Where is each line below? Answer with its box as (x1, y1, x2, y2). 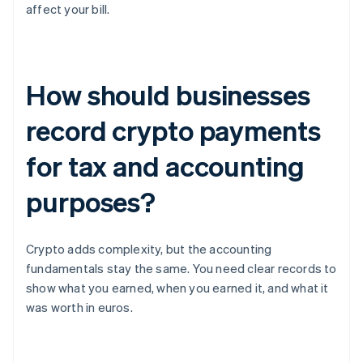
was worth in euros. (26, 299, 133, 316)
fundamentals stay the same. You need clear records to (26, 260, 337, 277)
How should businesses (26, 77, 310, 113)
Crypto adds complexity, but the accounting (26, 241, 272, 258)
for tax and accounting (26, 148, 305, 184)
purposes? (26, 184, 156, 220)
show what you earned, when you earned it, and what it (26, 280, 329, 297)
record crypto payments (26, 113, 321, 148)
